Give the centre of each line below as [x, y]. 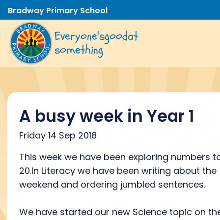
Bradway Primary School [58, 10]
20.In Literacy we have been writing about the [118, 171]
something [79, 50]
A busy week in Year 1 [107, 116]
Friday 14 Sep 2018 [58, 135]
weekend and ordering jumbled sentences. [112, 184]
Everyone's [80, 36]
